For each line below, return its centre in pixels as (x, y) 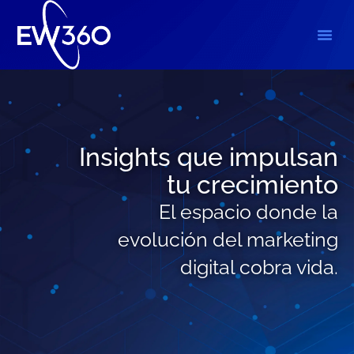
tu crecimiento (252, 184)
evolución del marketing (228, 239)
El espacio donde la (249, 211)
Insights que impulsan (209, 156)
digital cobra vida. (259, 267)
